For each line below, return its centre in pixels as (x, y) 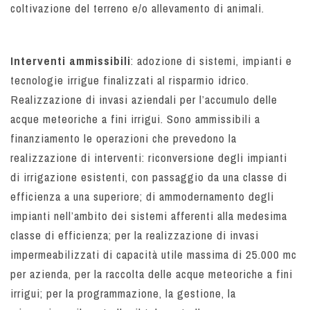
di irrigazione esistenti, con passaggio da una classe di (149, 177)
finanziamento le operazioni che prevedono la (124, 138)
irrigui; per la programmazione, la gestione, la (123, 293)
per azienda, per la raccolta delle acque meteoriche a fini (152, 274)
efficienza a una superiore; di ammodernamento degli (142, 197)
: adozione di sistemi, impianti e (211, 61)
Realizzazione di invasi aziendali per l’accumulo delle (144, 100)
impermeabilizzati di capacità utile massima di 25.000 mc (154, 255)
